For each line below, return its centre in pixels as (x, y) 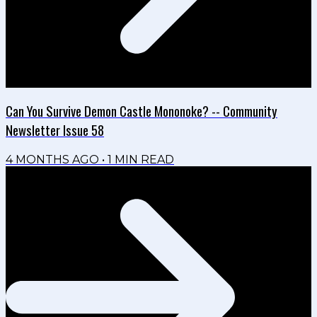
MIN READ (143, 159)
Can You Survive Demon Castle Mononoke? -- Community (142, 110)
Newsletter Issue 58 (55, 129)
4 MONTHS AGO (52, 159)
